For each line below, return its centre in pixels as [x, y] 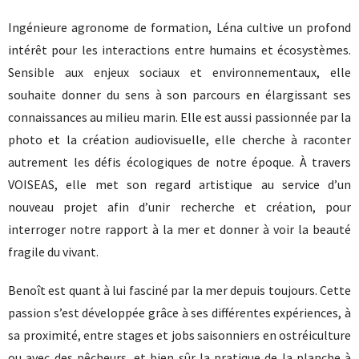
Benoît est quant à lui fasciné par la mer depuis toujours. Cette [179, 290]
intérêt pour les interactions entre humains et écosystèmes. [179, 49]
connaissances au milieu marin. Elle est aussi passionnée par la [179, 117]
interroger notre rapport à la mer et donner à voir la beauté [179, 229]
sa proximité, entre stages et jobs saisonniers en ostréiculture [179, 335]
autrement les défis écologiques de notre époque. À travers [179, 161]
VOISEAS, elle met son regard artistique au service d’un [179, 184]
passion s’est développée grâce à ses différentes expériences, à [179, 312]
